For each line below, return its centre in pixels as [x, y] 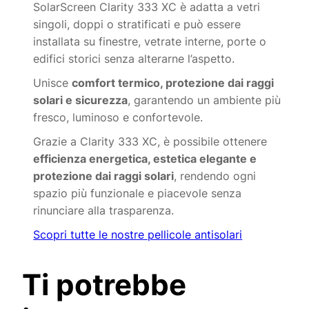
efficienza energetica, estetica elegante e [145, 159]
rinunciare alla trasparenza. [104, 211]
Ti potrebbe [104, 285]
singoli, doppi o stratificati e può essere [137, 24]
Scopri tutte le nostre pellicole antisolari [138, 235]
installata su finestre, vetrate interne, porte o [150, 42]
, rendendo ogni [215, 176]
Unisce [53, 83]
